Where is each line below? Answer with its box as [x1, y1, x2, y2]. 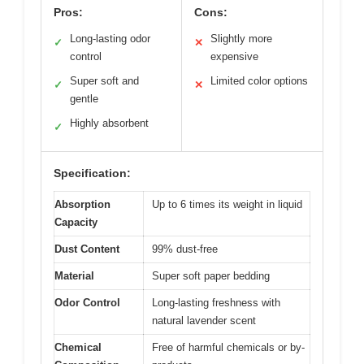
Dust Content [54, 243, 119, 256]
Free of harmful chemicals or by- [152, 341, 305, 354]
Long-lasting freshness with [152, 297, 280, 310]
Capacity [54, 216, 97, 229]
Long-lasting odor [70, 32, 150, 45]
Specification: [54, 167, 131, 180]
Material [54, 270, 94, 283]
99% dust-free [152, 243, 218, 256]
